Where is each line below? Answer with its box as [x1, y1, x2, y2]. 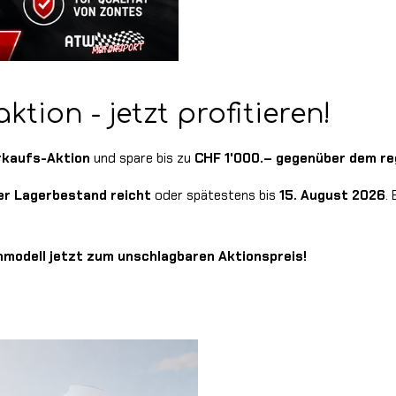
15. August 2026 [279, 186, 385, 204]
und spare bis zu [90, 148, 194, 167]
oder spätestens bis [151, 186, 279, 204]
